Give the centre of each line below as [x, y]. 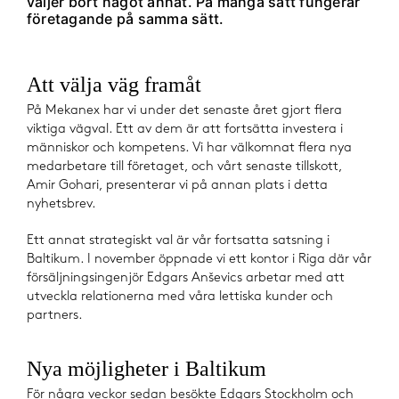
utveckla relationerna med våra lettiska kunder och [180, 297]
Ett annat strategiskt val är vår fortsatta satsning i [178, 241]
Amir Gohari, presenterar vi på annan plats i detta [177, 186]
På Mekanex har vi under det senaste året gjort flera [184, 111]
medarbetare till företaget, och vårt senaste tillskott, [184, 167]
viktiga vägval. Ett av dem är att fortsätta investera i [185, 130]
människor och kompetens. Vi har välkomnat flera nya [189, 148]
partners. [55, 316]
